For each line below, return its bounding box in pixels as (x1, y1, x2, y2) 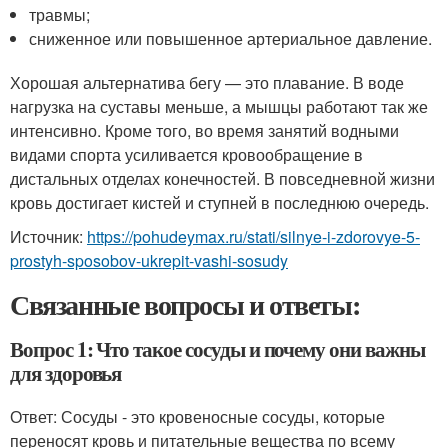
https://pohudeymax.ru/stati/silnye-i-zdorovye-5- (87, 224, 420, 248)
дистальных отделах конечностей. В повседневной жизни (10, 166, 435, 190)
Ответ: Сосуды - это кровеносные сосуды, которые (10, 404, 385, 428)
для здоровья (10, 357, 122, 388)
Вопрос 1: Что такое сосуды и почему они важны (10, 333, 425, 364)
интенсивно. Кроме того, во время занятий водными (10, 118, 399, 142)
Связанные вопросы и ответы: (10, 283, 360, 325)
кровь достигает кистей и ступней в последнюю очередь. (10, 190, 429, 214)
